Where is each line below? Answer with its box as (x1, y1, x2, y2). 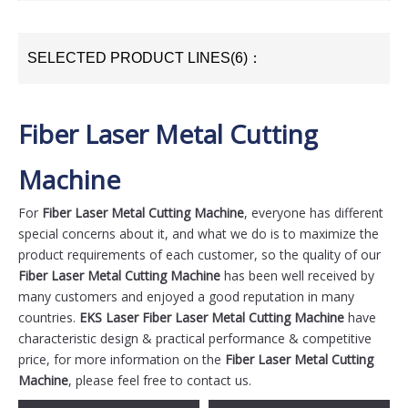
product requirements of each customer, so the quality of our (18, 246, 381, 263)
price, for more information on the (18, 351, 225, 368)
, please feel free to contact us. (68, 372, 251, 389)
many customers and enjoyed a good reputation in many (18, 288, 354, 305)
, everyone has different (244, 204, 383, 221)
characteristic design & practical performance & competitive (18, 330, 372, 347)
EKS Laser (79, 309, 138, 326)
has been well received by (220, 267, 374, 284)
